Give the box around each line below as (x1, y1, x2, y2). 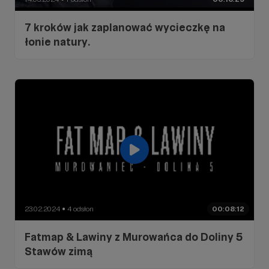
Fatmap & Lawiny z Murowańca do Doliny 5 (25, 230, 243, 243)
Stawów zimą (25, 244, 92, 258)
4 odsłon (67, 204, 94, 213)
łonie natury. (25, 35, 90, 48)
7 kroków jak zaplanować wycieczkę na (25, 20, 225, 34)
